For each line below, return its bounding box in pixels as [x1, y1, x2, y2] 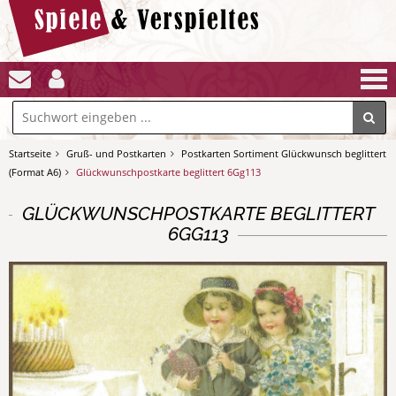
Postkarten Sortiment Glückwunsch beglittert [181, 147, 386, 160]
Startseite [9, 147, 51, 160]
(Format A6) [9, 165, 61, 179]
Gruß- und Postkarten [66, 147, 166, 160]
